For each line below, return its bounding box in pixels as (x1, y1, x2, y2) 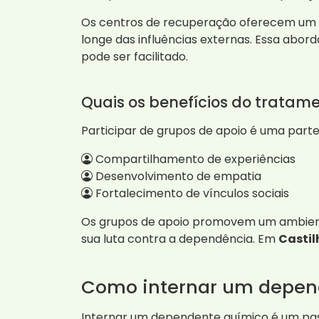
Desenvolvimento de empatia (93, 168, 261, 185)
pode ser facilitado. (81, 48, 188, 66)
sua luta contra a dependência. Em (81, 231, 278, 248)
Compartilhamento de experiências (93, 151, 296, 168)
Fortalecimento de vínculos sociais (93, 185, 289, 202)
